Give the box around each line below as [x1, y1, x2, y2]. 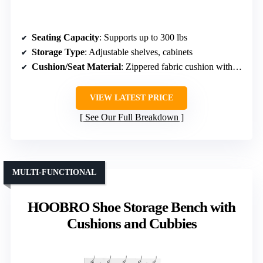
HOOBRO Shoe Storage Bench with [28, 199, 235, 215]
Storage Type [32, 47, 85, 58]
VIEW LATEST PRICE [90, 93, 173, 103]
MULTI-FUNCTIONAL [12, 168, 96, 177]
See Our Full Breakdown [85, 112, 178, 123]
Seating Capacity [32, 32, 99, 43]
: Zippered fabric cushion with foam [121, 62, 232, 72]
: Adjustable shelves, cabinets [85, 47, 193, 58]
